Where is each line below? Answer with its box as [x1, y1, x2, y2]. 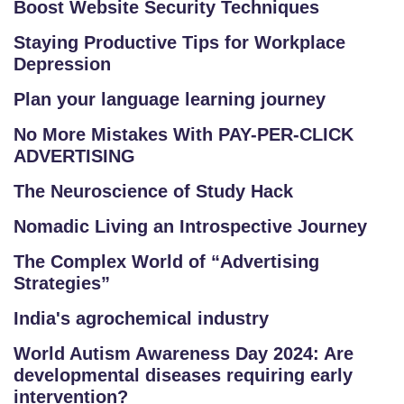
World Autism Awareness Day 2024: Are [14, 344, 353, 363]
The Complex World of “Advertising [14, 252, 319, 271]
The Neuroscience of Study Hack [14, 181, 293, 201]
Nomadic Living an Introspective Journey [14, 216, 367, 236]
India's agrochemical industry [14, 308, 269, 328]
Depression [14, 54, 111, 74]
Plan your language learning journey [14, 89, 326, 109]
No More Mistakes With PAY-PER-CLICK [14, 124, 353, 144]
